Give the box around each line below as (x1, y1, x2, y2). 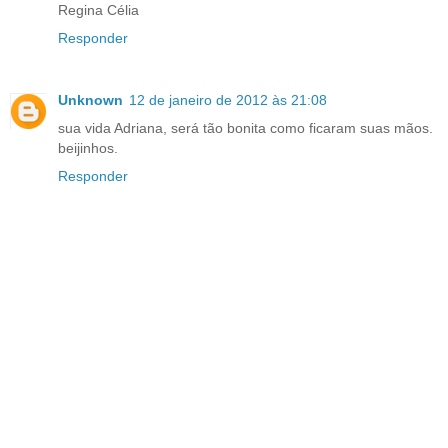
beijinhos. (58, 139, 118, 156)
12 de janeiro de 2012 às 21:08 (129, 91, 327, 108)
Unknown (58, 91, 123, 108)
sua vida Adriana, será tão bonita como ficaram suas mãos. (58, 119, 433, 136)
